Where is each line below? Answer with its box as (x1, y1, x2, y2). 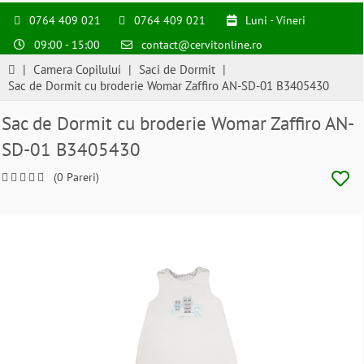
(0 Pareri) (54, 170, 99, 184)
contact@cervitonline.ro (141, 37, 262, 52)
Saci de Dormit (139, 62, 215, 77)
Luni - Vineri (242, 13, 305, 28)
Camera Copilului (33, 62, 121, 77)
